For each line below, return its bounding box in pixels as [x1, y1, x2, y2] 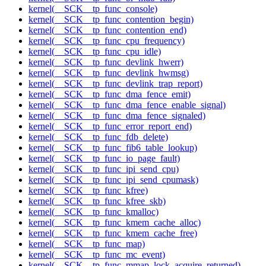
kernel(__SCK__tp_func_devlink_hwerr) [28, 57, 183, 68]
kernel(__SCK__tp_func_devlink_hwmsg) [28, 68, 189, 78]
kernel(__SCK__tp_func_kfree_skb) [28, 196, 166, 207]
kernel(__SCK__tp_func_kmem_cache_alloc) [28, 217, 201, 228]
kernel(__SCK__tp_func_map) [28, 239, 145, 249]
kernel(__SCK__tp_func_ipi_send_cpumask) [28, 175, 198, 185]
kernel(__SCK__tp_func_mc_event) [28, 249, 165, 260]
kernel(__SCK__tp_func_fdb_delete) [28, 132, 168, 142]
